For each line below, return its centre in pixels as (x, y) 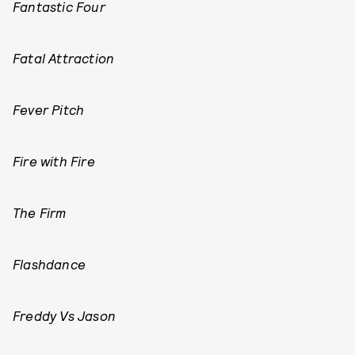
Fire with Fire (54, 161)
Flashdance (49, 264)
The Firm (40, 212)
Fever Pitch (49, 109)
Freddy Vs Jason (64, 315)
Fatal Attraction (64, 58)
